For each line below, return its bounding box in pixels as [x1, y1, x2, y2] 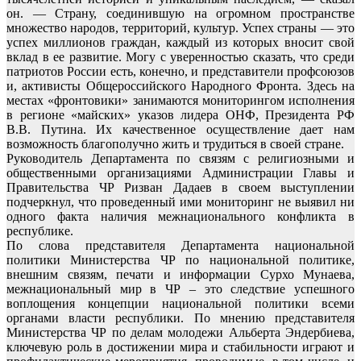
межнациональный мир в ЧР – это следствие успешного [6, 281, 355, 296]
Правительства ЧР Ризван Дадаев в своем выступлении [6, 180, 355, 194]
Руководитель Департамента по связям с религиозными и [6, 151, 355, 165]
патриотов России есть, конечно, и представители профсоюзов [6, 64, 355, 78]
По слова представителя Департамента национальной [6, 238, 355, 252]
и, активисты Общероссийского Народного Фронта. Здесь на [6, 78, 355, 93]
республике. [6, 223, 73, 238]
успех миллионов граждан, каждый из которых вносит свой [6, 35, 355, 49]
